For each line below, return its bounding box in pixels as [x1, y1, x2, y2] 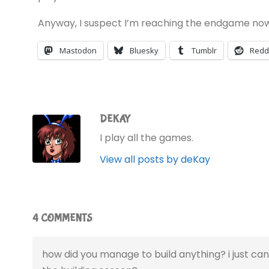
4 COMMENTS [32, 212, 92, 225]
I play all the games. [100, 130, 193, 145]
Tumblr [191, 44, 217, 56]
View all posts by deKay [100, 152, 210, 166]
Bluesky [129, 44, 159, 56]
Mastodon [59, 44, 97, 56]
